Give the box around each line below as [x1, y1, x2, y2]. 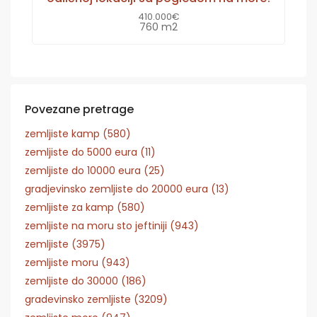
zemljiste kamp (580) [25, 126, 131, 141]
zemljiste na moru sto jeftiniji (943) [25, 218, 199, 233]
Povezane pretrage [25, 100, 134, 117]
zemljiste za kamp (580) [25, 200, 145, 214]
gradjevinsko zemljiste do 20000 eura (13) [25, 181, 229, 196]
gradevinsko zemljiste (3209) [25, 292, 168, 306]
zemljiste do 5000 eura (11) [25, 144, 156, 159]
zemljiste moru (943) [25, 255, 130, 270]
